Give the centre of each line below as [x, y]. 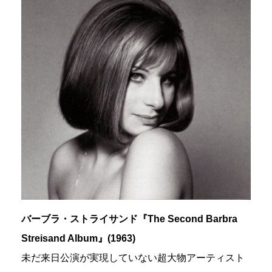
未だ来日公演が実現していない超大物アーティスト [133, 258]
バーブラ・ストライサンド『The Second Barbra [129, 219]
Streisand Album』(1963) [78, 239]
